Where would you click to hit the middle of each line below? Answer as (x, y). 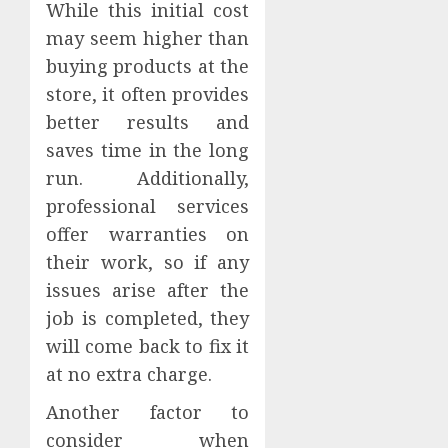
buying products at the (148, 65)
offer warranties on (148, 233)
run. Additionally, (148, 177)
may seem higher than (148, 37)
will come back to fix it (148, 345)
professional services (148, 205)
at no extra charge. (129, 373)
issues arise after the (148, 289)
